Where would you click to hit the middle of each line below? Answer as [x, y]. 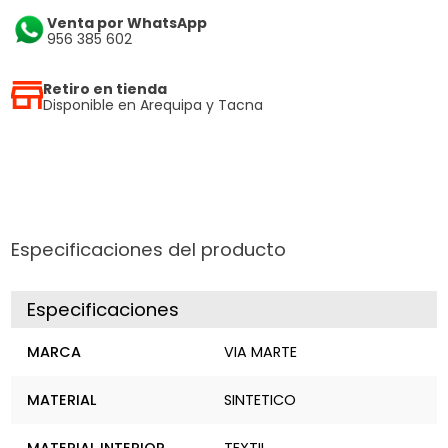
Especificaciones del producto [149, 250]
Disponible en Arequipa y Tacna [152, 104]
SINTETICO [260, 400]
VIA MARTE [260, 352]
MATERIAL [62, 400]
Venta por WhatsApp [127, 23]
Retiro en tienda [104, 88]
